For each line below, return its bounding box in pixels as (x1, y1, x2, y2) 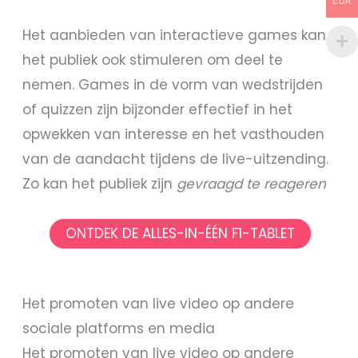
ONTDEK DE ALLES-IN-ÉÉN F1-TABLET (65, 223, 295, 243)
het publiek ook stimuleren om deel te (22, 50, 284, 70)
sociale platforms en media (22, 319, 216, 339)
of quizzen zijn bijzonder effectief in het (22, 100, 293, 120)
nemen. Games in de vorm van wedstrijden (22, 75, 324, 95)
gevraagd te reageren (177, 174, 327, 194)
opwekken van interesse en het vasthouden (22, 125, 325, 145)
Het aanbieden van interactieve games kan (22, 26, 327, 46)
